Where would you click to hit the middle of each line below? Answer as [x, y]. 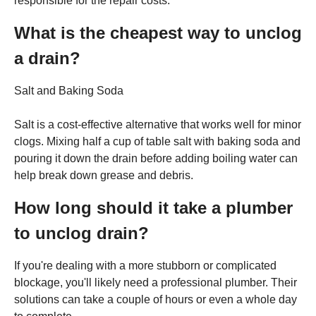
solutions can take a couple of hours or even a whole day [156, 299]
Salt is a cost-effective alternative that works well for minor [158, 124]
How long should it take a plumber [153, 207]
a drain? [47, 58]
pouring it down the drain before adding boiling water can [156, 158]
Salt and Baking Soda [69, 90]
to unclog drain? [81, 233]
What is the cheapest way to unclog [158, 32]
